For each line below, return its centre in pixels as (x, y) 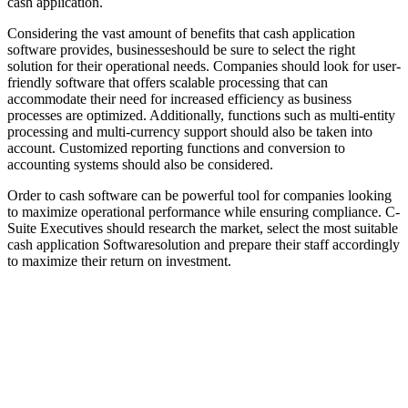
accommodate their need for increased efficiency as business (179, 99)
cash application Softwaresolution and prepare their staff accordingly (204, 245)
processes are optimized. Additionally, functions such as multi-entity (201, 116)
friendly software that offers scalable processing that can (168, 83)
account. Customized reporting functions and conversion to (176, 148)
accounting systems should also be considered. (140, 165)
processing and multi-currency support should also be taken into (190, 132)
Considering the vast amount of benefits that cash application (181, 34)
